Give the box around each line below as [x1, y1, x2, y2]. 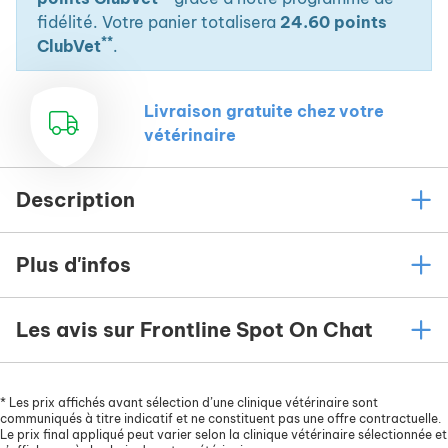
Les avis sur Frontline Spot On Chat [16, 317, 373, 342]
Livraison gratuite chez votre [144, 101, 384, 121]
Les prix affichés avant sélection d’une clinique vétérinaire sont [6, 395, 378, 410]
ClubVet [37, 36, 101, 56]
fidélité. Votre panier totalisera [37, 12, 280, 32]
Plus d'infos [16, 252, 131, 277]
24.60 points [280, 12, 387, 32]
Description [16, 187, 135, 212]
